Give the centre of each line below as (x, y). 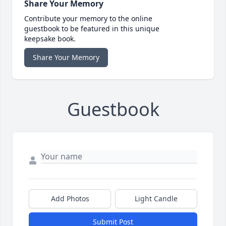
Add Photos (70, 199)
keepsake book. (50, 39)
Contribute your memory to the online (88, 19)
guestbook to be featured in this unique (92, 29)
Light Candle (156, 199)
